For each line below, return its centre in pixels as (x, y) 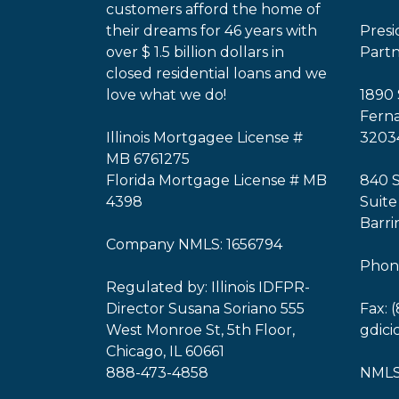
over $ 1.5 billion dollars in (195, 52)
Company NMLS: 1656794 (194, 244)
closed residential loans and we (216, 73)
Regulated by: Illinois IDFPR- (208, 287)
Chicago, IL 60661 (165, 351)
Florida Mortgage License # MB (216, 180)
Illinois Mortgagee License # (204, 138)
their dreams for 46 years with (212, 31)
